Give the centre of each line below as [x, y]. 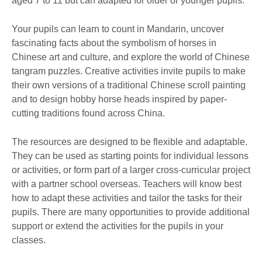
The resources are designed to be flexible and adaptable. [130, 142]
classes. [29, 240]
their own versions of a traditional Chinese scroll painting [129, 85]
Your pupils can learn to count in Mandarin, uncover [118, 29]
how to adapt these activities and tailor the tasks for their [127, 198]
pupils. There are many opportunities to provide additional [131, 212]
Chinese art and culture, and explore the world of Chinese [131, 57]
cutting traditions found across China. [88, 113]
